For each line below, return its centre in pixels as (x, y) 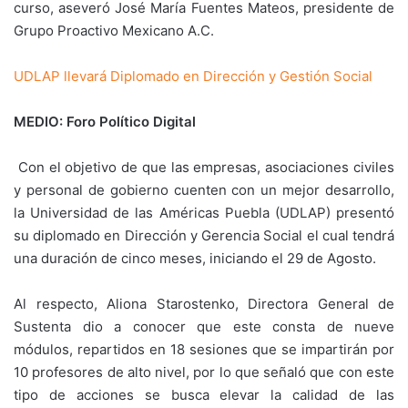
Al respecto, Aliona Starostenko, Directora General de (204, 304)
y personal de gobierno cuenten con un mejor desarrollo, (204, 190)
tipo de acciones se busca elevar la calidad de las (204, 395)
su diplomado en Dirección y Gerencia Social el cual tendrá (204, 235)
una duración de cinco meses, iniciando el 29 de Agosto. (195, 258)
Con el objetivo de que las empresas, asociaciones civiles (206, 167)
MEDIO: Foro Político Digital (105, 122)
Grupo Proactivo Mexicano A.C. (114, 31)
